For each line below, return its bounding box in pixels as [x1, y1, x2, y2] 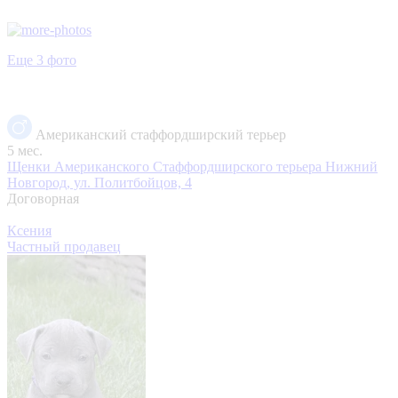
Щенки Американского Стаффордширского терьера [7, 158, 325, 174]
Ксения [7, 222, 52, 238]
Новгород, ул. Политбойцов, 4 [7, 174, 192, 190]
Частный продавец [7, 238, 121, 254]
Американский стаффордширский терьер [36, 126, 286, 142]
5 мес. [7, 142, 43, 158]
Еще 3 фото [7, 52, 76, 68]
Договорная [7, 190, 79, 206]
